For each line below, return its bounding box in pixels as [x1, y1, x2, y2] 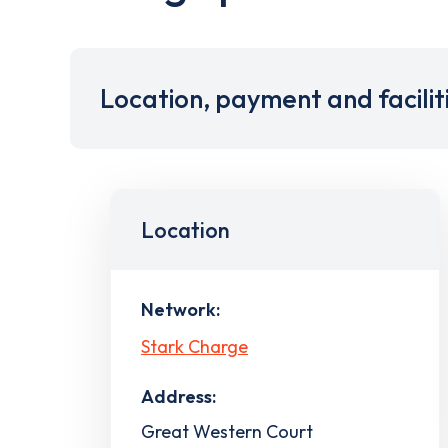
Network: [141, 298, 220, 321]
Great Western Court [141, 419, 313, 443]
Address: [141, 384, 216, 408]
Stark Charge [141, 334, 248, 358]
